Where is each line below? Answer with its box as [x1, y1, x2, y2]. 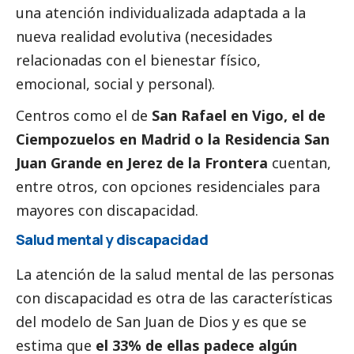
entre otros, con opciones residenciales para [16, 176, 320, 196]
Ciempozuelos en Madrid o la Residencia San [16, 129, 330, 149]
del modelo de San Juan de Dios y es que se [16, 311, 307, 331]
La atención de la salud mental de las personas [16, 264, 334, 284]
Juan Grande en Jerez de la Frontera [16, 153, 268, 172]
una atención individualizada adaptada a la [16, 2, 306, 22]
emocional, [16, 73, 94, 93]
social [94, 73, 133, 93]
